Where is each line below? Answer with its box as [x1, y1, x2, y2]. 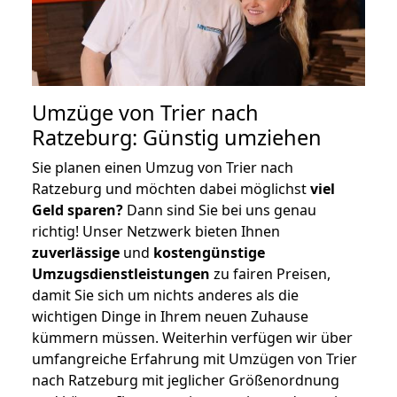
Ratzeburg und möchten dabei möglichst [32, 178, 310, 198]
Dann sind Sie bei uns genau [123, 199, 316, 220]
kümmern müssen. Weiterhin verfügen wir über [32, 327, 353, 347]
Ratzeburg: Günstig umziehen [32, 122, 322, 152]
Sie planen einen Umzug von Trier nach [32, 157, 293, 177]
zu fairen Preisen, [210, 263, 331, 284]
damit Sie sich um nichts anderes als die [32, 284, 299, 305]
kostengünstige [153, 242, 265, 262]
